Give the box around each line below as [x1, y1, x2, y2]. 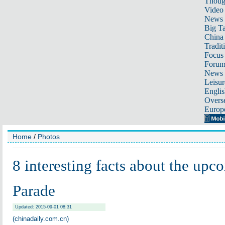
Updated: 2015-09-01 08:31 [15, 204, 72, 209]
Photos [38, 133, 60, 141]
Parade [13, 182, 55, 199]
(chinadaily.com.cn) [13, 215, 69, 222]
